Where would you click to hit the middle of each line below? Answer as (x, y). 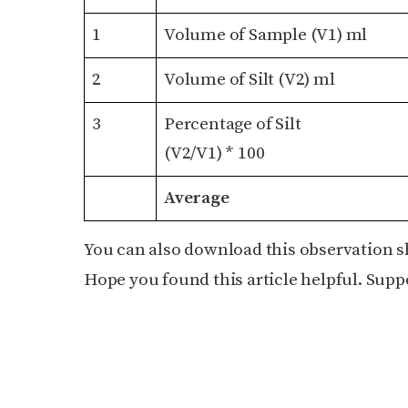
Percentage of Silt (233, 125)
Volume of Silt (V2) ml (250, 80)
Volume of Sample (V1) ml (266, 36)
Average (197, 199)
